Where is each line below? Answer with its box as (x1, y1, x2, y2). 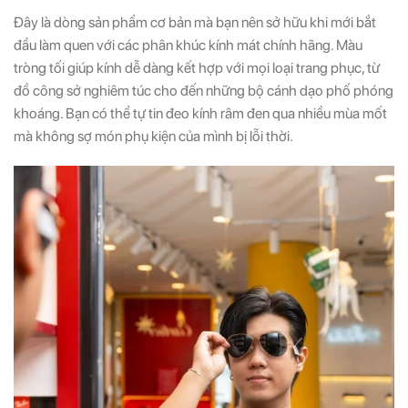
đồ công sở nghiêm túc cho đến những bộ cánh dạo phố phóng (14, 81, 393, 99)
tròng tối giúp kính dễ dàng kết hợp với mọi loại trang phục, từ (14, 58, 380, 76)
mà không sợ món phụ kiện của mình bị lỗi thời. (14, 127, 293, 145)
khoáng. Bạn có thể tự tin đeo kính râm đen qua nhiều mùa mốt (14, 104, 387, 122)
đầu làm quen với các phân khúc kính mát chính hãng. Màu (14, 36, 362, 54)
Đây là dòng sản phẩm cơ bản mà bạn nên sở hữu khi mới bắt (14, 13, 376, 31)
